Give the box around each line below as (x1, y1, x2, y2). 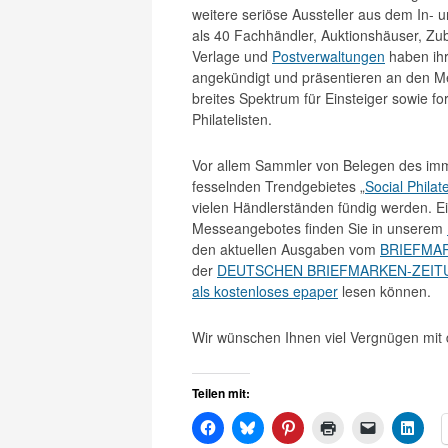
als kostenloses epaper (192, 281, 338, 301)
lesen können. (338, 281, 431, 301)
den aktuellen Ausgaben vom (192, 239, 380, 259)
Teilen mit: (192, 384, 250, 402)
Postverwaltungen (272, 46, 385, 66)
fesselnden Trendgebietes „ (192, 176, 365, 196)
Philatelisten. (192, 109, 272, 129)
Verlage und (192, 46, 272, 66)
